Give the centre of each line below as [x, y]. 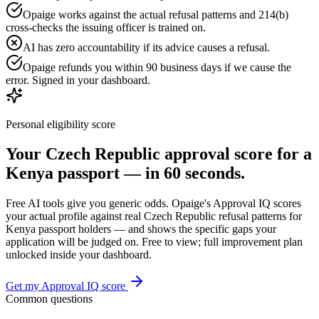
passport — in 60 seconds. [149, 173]
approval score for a [236, 154]
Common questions [49, 299]
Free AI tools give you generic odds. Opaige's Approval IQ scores [153, 204]
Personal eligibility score [61, 124]
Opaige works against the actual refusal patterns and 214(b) [156, 14]
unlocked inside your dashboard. [79, 255]
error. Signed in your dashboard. [78, 80]
